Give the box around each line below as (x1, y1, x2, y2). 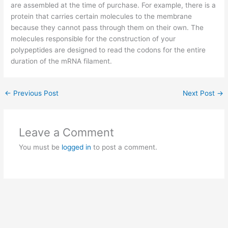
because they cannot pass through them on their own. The (11, 23, 204, 32)
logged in (61, 143, 91, 152)
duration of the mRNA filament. (11, 57, 112, 66)
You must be (18, 143, 62, 152)
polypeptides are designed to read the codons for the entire (11, 46, 206, 54)
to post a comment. (91, 143, 157, 152)
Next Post (182, 89, 217, 98)
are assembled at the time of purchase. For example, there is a (11, 1, 216, 10)
